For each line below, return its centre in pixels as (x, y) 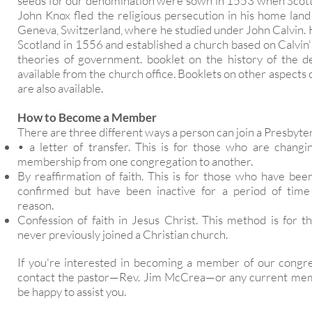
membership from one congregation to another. (136, 161)
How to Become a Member (87, 117)
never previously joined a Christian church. (124, 234)
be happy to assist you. (73, 291)
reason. (37, 205)
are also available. (61, 88)
